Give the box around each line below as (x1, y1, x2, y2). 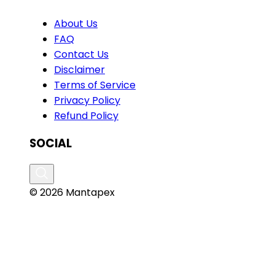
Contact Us (54, 47, 109, 61)
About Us (54, 16, 98, 31)
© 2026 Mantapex (29, 185, 115, 199)
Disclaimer (54, 62, 105, 77)
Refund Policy (54, 108, 118, 123)
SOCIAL (29, 135, 72, 152)
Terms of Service (54, 77, 136, 92)
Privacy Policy (54, 93, 120, 107)
